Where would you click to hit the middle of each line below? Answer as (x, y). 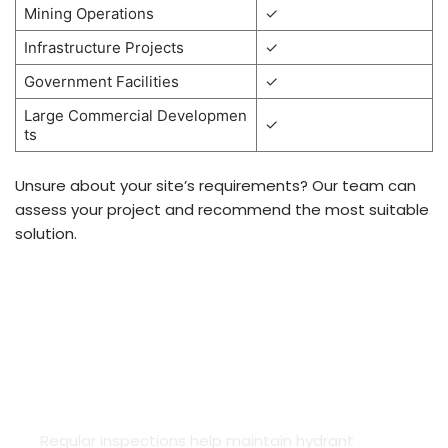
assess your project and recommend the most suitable (222, 210)
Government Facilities (101, 82)
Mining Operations (88, 14)
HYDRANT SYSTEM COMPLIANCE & (208, 364)
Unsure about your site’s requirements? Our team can (215, 186)
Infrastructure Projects (103, 48)
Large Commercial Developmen (135, 116)
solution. (48, 234)
